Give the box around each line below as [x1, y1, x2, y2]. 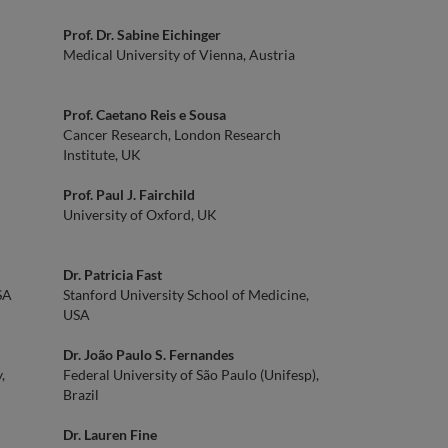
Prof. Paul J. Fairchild [63, 186, 195, 203]
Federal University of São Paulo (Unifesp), [63, 366, 319, 383]
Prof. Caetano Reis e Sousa [63, 106, 226, 123]
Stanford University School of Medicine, [63, 286, 309, 303]
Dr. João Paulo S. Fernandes [63, 346, 234, 363]
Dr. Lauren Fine [63, 426, 157, 443]
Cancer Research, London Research [63, 126, 281, 143]
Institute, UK [63, 146, 141, 163]
